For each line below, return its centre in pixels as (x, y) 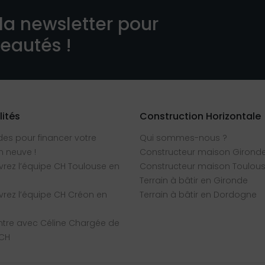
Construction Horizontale (200, 117)
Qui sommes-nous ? (183, 138)
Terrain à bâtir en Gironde (194, 181)
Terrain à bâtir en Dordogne (198, 195)
